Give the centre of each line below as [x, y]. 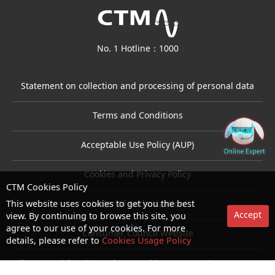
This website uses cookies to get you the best [100, 205]
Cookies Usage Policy [146, 242]
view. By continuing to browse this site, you [96, 217]
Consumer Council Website [137, 234]
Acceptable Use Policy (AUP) [137, 146]
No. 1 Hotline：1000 [137, 50]
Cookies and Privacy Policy [137, 176]
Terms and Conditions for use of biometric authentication [137, 264]
